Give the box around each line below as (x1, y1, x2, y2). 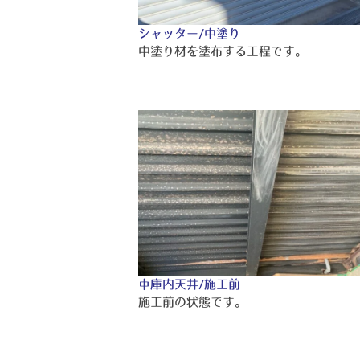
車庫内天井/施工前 (138, 277, 240, 290)
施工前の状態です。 (138, 295, 247, 308)
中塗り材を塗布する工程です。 (138, 44, 307, 57)
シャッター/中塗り (138, 27, 240, 39)
